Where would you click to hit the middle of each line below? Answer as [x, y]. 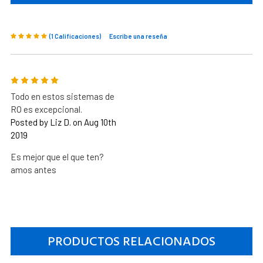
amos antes [33, 169]
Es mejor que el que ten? [57, 156]
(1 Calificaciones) [75, 36]
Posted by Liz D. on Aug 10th [63, 122]
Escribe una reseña [138, 36]
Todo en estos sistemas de [62, 96]
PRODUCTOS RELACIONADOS [131, 242]
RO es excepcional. [46, 109]
